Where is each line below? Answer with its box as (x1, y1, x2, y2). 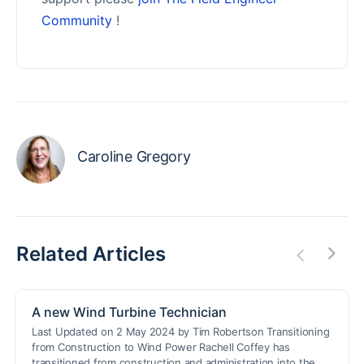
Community (41, 11, 112, 28)
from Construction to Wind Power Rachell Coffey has (32, 340, 290, 353)
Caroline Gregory (77, 147, 191, 165)
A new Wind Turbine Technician (32, 303, 227, 320)
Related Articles (16, 241, 166, 266)
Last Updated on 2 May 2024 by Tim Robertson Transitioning (32, 324, 330, 338)
